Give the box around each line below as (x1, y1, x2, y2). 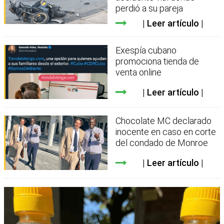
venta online (115, 66, 162, 77)
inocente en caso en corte (115, 126, 216, 137)
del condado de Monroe (115, 137, 208, 148)
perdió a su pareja (115, 2, 183, 13)
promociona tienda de (115, 55, 199, 66)
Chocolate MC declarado (115, 115, 212, 126)
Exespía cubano (115, 44, 177, 55)
